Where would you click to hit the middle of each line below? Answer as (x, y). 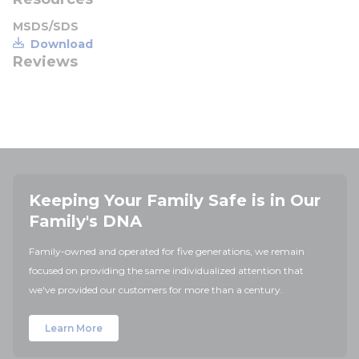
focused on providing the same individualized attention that (166, 270)
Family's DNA (85, 221)
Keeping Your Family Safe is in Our (175, 200)
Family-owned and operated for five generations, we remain (167, 251)
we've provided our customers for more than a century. (156, 290)
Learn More (74, 328)
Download (62, 44)
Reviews (45, 62)
